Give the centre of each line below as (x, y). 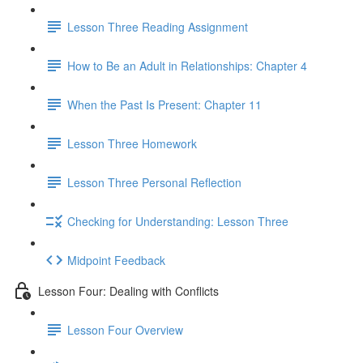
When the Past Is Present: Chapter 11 (164, 104)
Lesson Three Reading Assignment (158, 26)
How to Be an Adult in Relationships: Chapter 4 (187, 65)
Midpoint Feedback (116, 260)
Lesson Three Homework (132, 143)
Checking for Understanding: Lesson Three (178, 221)
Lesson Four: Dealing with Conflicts (128, 290)
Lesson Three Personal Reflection (154, 182)
